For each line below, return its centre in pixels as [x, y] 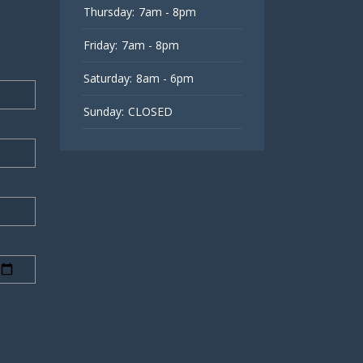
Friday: [100, 45]
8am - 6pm [164, 78]
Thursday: [109, 11]
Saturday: [107, 78]
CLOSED [150, 111]
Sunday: [103, 111]
